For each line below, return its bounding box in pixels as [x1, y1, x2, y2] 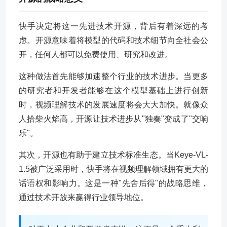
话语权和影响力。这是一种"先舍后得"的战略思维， [19, 179, 208, 187]
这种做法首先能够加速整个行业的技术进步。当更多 [19, 72, 208, 81]
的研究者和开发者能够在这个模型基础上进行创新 [19, 86, 208, 95]
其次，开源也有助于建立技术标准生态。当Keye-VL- [19, 150, 208, 159]
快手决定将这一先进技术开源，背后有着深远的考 [19, 22, 208, 30]
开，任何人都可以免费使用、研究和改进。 [19, 50, 173, 59]
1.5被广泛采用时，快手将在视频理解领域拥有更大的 [19, 165, 208, 173]
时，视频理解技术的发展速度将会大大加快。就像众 [19, 100, 208, 109]
